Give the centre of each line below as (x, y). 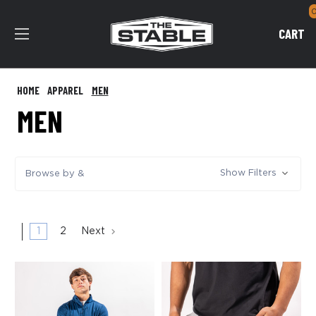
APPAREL (65, 90)
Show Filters (249, 174)
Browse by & (55, 174)
